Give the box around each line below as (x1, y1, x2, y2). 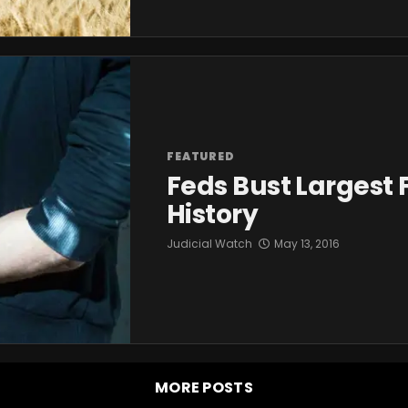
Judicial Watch (167, 236, 252, 252)
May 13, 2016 (274, 236, 340, 252)
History (167, 197, 259, 233)
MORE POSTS (154, 376, 254, 398)
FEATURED (167, 148, 235, 165)
